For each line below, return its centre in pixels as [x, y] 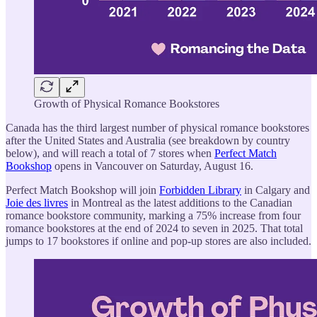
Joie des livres [37, 203]
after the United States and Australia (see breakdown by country [148, 141]
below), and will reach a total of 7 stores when [110, 154]
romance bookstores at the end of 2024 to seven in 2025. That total [154, 229]
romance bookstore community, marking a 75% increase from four [153, 216]
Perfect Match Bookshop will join [82, 190]
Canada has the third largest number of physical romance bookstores [157, 128]
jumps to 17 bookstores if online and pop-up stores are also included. [158, 241]
